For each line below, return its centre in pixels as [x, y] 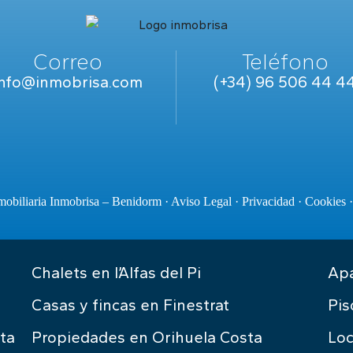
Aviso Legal [201, 202]
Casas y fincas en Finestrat [131, 305]
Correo [68, 62]
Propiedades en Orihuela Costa [147, 338]
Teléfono [284, 62]
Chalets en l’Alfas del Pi [117, 273]
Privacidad [268, 202]
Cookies [325, 202]
